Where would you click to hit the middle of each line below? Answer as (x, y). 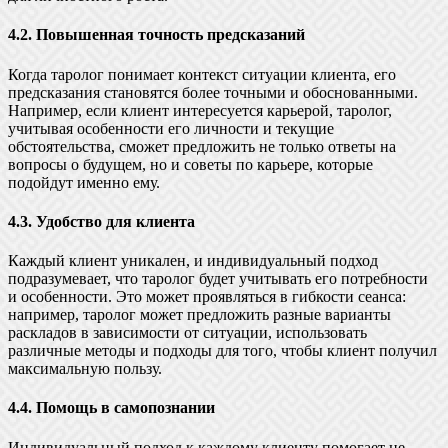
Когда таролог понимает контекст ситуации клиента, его (202, 74)
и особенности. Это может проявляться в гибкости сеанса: (207, 297)
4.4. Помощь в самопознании (111, 408)
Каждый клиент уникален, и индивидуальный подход (193, 261)
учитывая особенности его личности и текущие (171, 128)
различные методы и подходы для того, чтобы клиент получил (222, 351)
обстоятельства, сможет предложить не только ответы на (202, 146)
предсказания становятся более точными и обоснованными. (213, 92)
